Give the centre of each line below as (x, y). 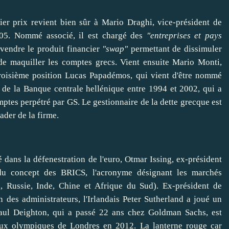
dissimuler (203, 49)
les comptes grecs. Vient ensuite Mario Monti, (133, 62)
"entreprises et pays (184, 36)
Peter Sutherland (153, 199)
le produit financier (64, 49)
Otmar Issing (148, 159)
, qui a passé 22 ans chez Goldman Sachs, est (134, 213)
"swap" (115, 49)
